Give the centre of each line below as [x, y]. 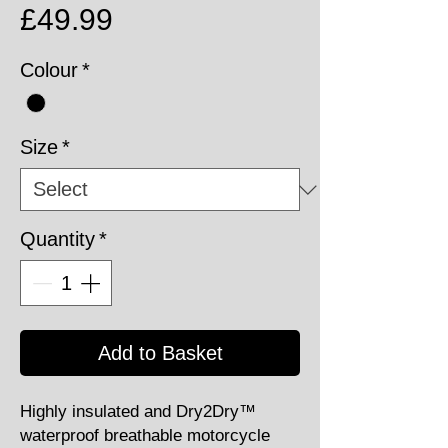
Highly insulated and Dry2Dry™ [138, 412]
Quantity [57, 239]
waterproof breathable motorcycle [145, 436]
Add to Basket [160, 353]
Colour [49, 70]
